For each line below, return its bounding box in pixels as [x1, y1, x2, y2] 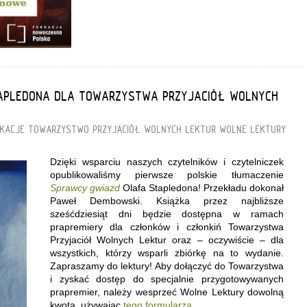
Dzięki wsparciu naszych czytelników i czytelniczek [50, 156, 284, 167]
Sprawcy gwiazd [50, 182, 120, 193]
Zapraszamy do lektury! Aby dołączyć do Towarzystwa [50, 260, 284, 271]
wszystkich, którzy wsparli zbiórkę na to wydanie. [50, 247, 284, 258]
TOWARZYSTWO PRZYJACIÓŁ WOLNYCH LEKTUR [29, 123, 217, 136]
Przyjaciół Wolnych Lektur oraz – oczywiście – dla [50, 234, 284, 245]
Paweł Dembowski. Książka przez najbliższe [50, 195, 284, 206]
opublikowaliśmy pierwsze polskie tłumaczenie [50, 169, 284, 180]
